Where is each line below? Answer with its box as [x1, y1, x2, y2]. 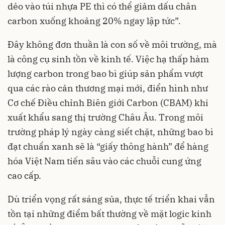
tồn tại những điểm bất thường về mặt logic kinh [8, 208, 211, 220]
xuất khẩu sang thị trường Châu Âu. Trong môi [8, 111, 203, 124]
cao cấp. [8, 170, 41, 182]
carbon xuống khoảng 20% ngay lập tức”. [8, 15, 181, 27]
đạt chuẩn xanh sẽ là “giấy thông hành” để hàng [8, 141, 208, 153]
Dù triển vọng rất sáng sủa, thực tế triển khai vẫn [8, 193, 215, 205]
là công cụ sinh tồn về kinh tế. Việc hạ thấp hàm [8, 53, 209, 65]
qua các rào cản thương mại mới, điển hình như [8, 82, 208, 94]
